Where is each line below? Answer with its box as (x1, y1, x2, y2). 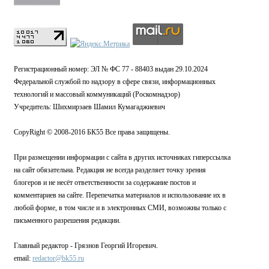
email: (14, 254, 32, 263)
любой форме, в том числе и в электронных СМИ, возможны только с (14, 204, 226, 213)
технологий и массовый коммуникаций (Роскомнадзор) (14, 90, 180, 99)
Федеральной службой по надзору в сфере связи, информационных (14, 77, 216, 86)
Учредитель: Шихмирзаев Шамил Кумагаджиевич (14, 103, 165, 112)
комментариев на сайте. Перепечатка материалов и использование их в (14, 191, 226, 200)
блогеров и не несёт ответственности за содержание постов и (14, 178, 196, 187)
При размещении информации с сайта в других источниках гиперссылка (14, 153, 231, 162)
